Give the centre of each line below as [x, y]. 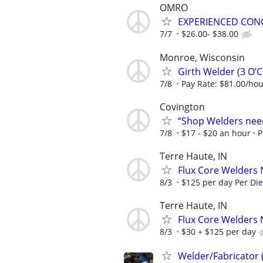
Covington [182, 107]
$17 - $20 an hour [216, 133]
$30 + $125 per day [219, 232]
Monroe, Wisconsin [202, 57]
